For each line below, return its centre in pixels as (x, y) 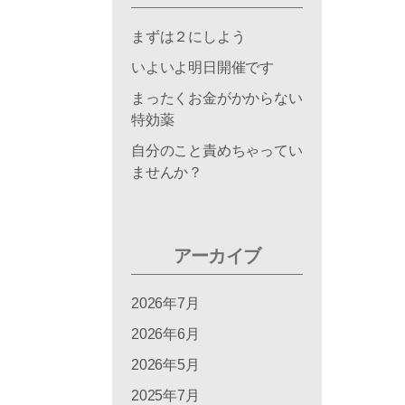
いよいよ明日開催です (202, 67)
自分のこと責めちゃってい (217, 150)
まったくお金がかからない (217, 98)
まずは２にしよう (188, 36)
